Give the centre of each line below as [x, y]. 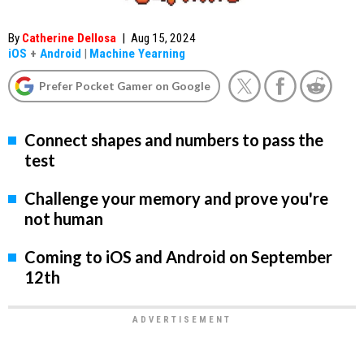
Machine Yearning [137, 54]
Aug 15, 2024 [163, 38]
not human [64, 219]
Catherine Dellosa [69, 38]
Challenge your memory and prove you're [176, 199]
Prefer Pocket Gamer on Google [125, 86]
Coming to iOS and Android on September [178, 257]
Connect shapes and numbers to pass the [174, 140]
